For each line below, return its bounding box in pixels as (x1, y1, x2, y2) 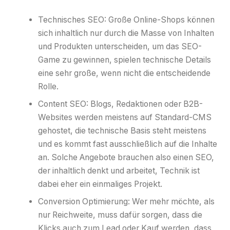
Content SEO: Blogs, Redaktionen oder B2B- (38, 99, 203, 109)
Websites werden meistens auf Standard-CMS (38, 112, 212, 123)
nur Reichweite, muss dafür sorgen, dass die (38, 210, 203, 220)
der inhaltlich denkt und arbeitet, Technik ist (38, 166, 200, 176)
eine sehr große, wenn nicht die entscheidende (38, 68, 211, 79)
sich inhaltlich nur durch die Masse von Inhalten (38, 28, 215, 39)
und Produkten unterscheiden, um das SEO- (38, 42, 202, 52)
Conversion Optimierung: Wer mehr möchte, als (38, 197, 215, 207)
